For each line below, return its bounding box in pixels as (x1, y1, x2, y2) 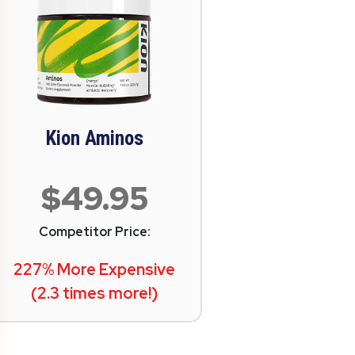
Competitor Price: (38, 223, 151, 240)
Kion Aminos (45, 127, 143, 150)
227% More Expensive (13, 259, 176, 280)
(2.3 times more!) (31, 283, 158, 303)
